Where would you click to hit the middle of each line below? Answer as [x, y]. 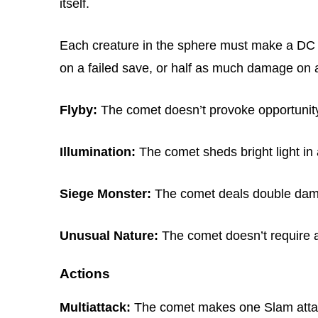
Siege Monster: [105, 193]
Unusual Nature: [109, 235]
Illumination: [98, 152]
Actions [85, 273]
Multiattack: [95, 307]
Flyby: [78, 110]
